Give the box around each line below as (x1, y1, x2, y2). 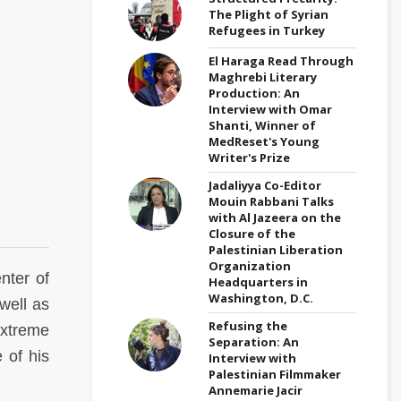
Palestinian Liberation (209, 241, 343, 258)
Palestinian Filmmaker (209, 365, 341, 382)
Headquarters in (209, 273, 308, 290)
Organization (209, 257, 291, 274)
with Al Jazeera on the (209, 209, 341, 226)
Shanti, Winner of (209, 116, 316, 133)
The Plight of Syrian (209, 5, 328, 22)
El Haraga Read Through (209, 52, 354, 69)
